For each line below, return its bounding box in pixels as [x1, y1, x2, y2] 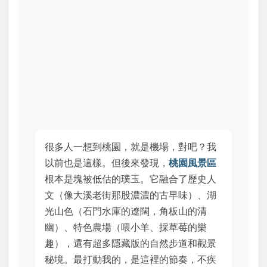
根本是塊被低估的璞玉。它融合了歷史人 [45, 172, 216, 185]
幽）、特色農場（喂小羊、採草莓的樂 [45, 221, 207, 233]
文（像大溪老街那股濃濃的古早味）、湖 [45, 188, 216, 201]
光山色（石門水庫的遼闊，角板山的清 [45, 204, 207, 217]
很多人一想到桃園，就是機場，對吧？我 [45, 140, 216, 153]
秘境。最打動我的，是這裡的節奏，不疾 [45, 253, 216, 265]
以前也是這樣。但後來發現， [45, 156, 169, 169]
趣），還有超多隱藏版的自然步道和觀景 [45, 237, 216, 249]
